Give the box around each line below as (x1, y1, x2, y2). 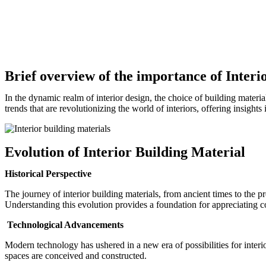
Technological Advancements (7, 219, 123, 230)
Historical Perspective (5, 168, 91, 179)
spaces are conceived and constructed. (5, 250, 147, 261)
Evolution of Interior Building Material (5, 144, 245, 160)
